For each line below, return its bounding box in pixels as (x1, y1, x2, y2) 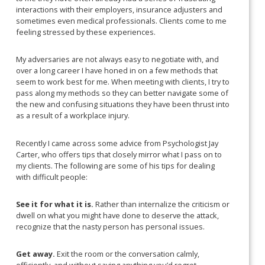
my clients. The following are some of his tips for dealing (16, 160, 215, 171)
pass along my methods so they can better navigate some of (16, 88, 229, 99)
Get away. (16, 248, 56, 260)
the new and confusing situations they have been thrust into (16, 99, 230, 110)
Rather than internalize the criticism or (93, 198, 230, 209)
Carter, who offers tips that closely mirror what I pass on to (16, 148, 222, 160)
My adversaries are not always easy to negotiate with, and (16, 54, 219, 65)
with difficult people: (16, 171, 88, 182)
